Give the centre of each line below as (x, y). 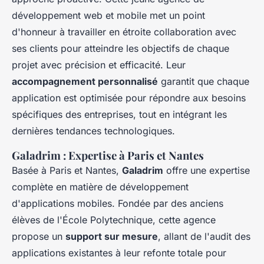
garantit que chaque (204, 82)
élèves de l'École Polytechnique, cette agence (114, 220)
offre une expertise (207, 171)
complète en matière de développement (100, 187)
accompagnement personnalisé (85, 82)
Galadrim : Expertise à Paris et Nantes (108, 156)
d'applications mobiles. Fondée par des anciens (118, 204)
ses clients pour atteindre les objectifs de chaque (121, 49)
